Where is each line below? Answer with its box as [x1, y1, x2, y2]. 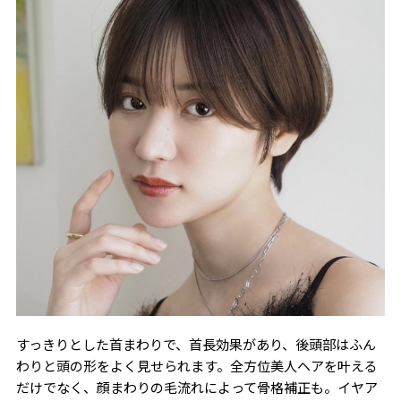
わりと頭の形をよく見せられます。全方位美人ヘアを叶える [15, 355, 378, 375]
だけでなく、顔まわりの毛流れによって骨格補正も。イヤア [15, 377, 378, 397]
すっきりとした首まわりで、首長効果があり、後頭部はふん [15, 334, 376, 354]
